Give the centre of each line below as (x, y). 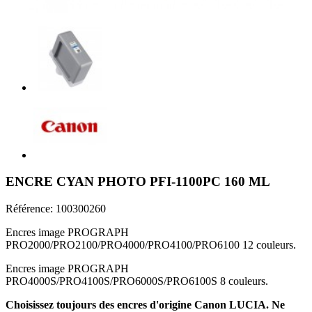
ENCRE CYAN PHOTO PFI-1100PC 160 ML (138, 182)
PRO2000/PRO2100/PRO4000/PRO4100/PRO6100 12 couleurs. (151, 245)
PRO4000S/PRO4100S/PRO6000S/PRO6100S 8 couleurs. (137, 281)
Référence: (31, 209)
